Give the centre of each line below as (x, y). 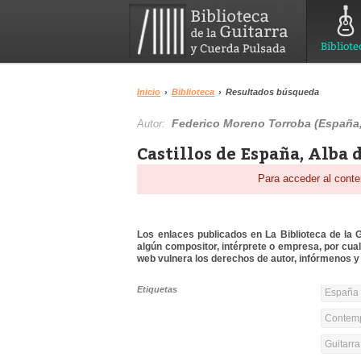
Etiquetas (158, 290)
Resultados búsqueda (273, 92)
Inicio (149, 92)
